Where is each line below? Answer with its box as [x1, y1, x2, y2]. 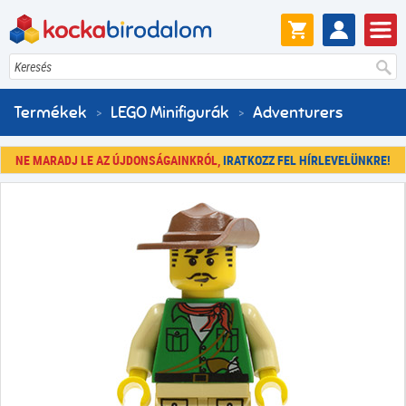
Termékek [14, 102, 87, 123]
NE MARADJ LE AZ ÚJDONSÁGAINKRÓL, [15, 150, 223, 169]
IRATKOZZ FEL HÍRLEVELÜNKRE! [223, 150, 391, 169]
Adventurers [253, 102, 343, 123]
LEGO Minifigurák [111, 102, 229, 123]
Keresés [14, 58, 52, 76]
